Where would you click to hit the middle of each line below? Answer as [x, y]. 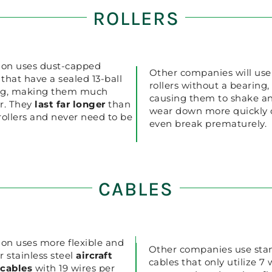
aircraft [94, 256]
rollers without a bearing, [209, 85]
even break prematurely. [208, 123]
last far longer [69, 104]
